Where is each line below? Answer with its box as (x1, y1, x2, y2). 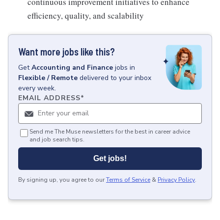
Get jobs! (93, 154, 127, 163)
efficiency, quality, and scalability (27, 10, 144, 21)
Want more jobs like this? (18, 46, 115, 57)
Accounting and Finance (31, 63, 113, 72)
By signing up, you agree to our (18, 176, 105, 184)
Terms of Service (106, 176, 150, 184)
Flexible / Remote (18, 73, 78, 82)
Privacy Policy (158, 176, 195, 184)
